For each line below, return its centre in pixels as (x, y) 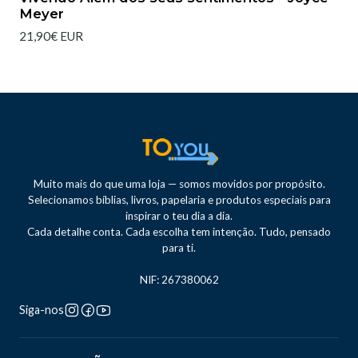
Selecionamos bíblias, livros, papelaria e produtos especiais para (179, 200)
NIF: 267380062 (179, 280)
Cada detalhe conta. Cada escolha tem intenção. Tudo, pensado (179, 232)
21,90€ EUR (51, 36)
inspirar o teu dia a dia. (179, 216)
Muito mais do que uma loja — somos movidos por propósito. (179, 184)
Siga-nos (42, 310)
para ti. (179, 248)
